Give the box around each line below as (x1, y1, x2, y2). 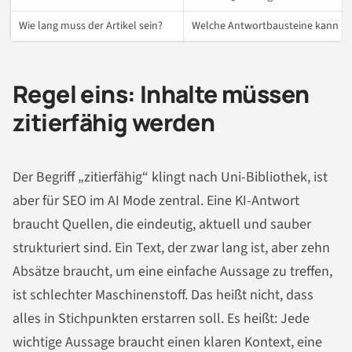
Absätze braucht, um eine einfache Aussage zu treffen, (13, 262, 332, 282)
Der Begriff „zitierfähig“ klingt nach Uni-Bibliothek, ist (13, 167, 328, 188)
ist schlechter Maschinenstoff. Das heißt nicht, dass (13, 285, 313, 306)
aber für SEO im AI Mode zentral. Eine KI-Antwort (13, 191, 299, 211)
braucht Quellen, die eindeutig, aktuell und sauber (13, 214, 311, 235)
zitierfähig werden (13, 105, 215, 138)
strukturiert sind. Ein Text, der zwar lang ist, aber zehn (13, 238, 330, 258)
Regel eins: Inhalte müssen (13, 77, 310, 110)
